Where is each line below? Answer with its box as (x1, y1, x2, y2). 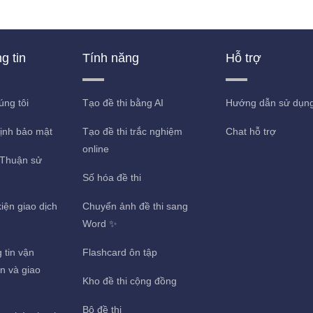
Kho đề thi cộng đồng (82, 275, 177, 286)
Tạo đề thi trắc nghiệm (82, 126, 183, 137)
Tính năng (82, 51, 140, 65)
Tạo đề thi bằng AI (82, 97, 164, 108)
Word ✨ (82, 218, 118, 229)
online (82, 143, 110, 154)
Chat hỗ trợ (225, 126, 276, 137)
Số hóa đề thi (82, 172, 142, 183)
